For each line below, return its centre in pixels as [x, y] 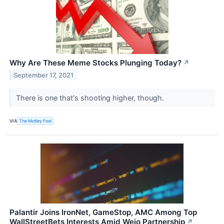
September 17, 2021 [44, 75]
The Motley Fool [35, 121]
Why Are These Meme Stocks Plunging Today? [95, 62]
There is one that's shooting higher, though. [91, 97]
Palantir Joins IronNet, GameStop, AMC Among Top [103, 212]
